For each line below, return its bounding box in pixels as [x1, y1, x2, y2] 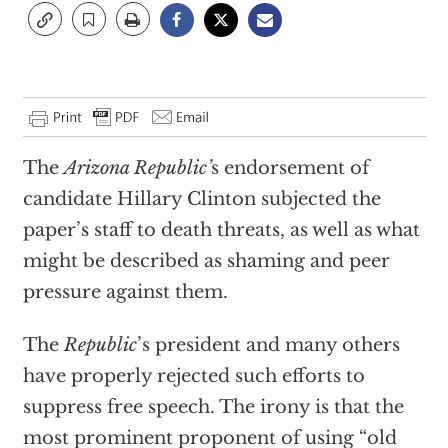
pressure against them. [22, 281, 228, 303]
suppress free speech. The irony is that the [22, 396, 404, 418]
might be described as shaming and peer [22, 250, 390, 272]
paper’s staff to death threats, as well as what [22, 219, 420, 241]
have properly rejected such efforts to [22, 365, 365, 387]
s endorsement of [210, 157, 369, 179]
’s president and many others [136, 334, 400, 356]
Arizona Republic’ [63, 157, 211, 179]
